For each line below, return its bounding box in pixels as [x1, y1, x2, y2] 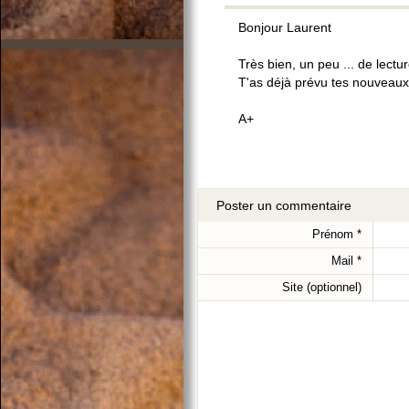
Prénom [312, 227, 354, 241]
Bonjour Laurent [238, 20, 331, 35]
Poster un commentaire [216, 198, 351, 213]
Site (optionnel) [282, 280, 362, 294]
